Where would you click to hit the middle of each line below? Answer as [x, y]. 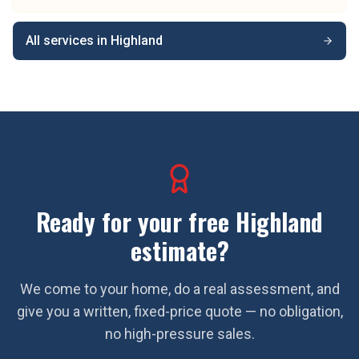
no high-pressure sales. [179, 334]
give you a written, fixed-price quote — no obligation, [179, 311]
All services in [68, 40]
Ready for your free [136, 222]
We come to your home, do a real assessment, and [179, 289]
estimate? [179, 250]
